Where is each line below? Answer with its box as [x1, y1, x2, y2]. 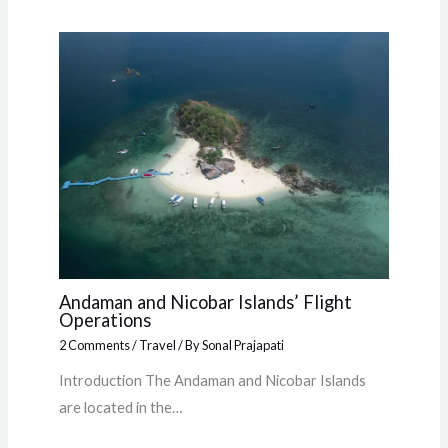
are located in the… [58, 398, 183, 416]
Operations [58, 309, 151, 332]
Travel [138, 336, 176, 353]
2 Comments [58, 336, 130, 353]
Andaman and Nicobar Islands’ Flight [58, 291, 352, 314]
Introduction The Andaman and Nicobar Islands [58, 371, 366, 389]
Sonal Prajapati [201, 336, 284, 353]
